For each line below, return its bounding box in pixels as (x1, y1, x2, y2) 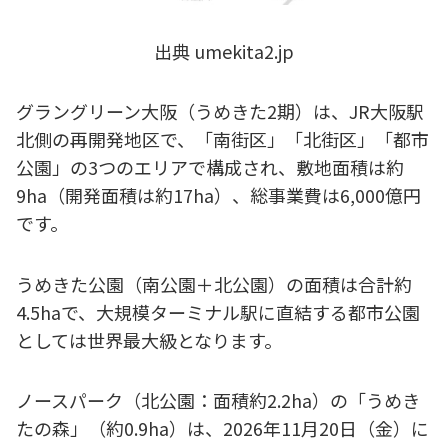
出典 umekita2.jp (154, 37, 294, 64)
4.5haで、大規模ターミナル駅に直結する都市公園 (16, 298, 420, 325)
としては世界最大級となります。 (16, 326, 282, 353)
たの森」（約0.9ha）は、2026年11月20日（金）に (16, 415, 429, 442)
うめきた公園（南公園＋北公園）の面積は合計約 (16, 270, 412, 297)
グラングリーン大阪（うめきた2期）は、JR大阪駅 (16, 98, 424, 125)
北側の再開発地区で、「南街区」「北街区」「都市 (16, 126, 429, 153)
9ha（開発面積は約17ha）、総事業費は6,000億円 (16, 182, 421, 209)
